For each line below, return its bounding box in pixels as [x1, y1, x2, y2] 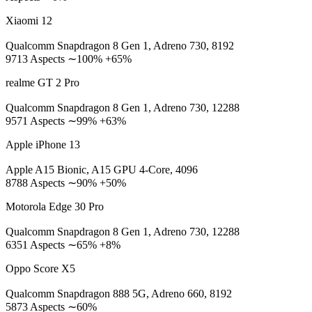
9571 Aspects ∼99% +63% [6, 115, 126, 127]
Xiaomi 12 [6, 15, 52, 26]
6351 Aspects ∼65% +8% [6, 239, 120, 251]
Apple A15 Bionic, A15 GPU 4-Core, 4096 [6, 164, 198, 175]
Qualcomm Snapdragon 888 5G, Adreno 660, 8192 [6, 288, 232, 299]
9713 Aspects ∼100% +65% [6, 53, 132, 65]
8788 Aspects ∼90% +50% [6, 177, 126, 189]
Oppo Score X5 [6, 263, 75, 274]
